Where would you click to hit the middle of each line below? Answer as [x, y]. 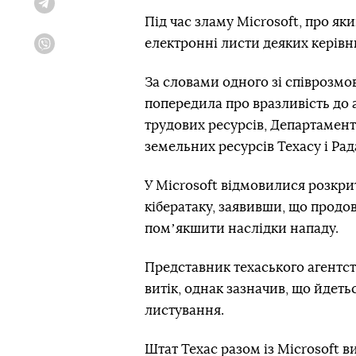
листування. [184, 310]
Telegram [73, 9]
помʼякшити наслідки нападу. [242, 228]
